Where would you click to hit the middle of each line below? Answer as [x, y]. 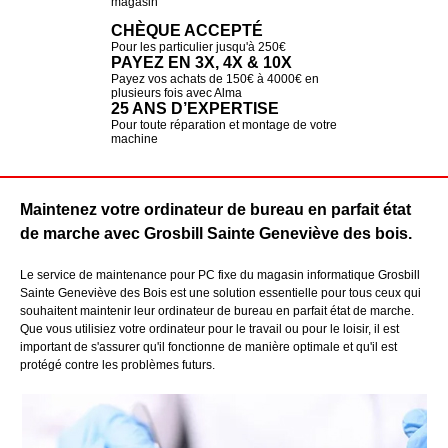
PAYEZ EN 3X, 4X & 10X [201, 62]
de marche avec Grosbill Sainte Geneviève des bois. [216, 233]
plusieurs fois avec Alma [176, 92]
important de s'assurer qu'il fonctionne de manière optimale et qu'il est [208, 346]
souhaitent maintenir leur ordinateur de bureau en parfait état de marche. [217, 310]
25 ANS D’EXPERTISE [194, 108]
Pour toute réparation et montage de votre [223, 124]
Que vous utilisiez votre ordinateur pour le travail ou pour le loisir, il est [209, 328]
